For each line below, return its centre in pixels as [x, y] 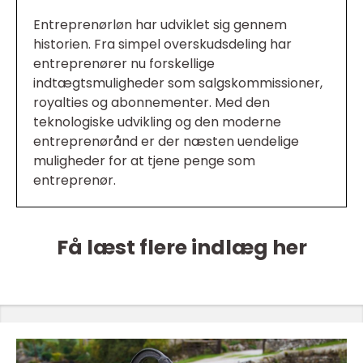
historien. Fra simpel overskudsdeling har [162, 45]
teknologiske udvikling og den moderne [157, 122]
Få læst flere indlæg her [181, 248]
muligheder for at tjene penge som [144, 161]
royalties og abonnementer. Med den [152, 103]
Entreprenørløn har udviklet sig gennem [160, 25]
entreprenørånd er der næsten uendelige [166, 142]
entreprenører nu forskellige [124, 64]
